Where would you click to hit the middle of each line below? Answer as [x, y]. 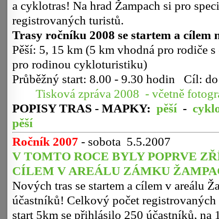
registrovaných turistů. [68, 20]
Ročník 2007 [45, 142]
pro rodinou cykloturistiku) [83, 64]
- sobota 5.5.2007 [124, 142]
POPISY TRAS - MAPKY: [81, 108]
